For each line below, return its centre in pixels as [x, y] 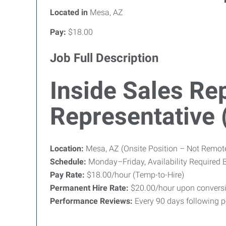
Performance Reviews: [91, 201]
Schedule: [68, 162]
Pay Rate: [67, 175]
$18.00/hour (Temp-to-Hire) [134, 175]
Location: [67, 149]
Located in [69, 12]
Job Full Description [104, 58]
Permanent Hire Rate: [89, 188]
